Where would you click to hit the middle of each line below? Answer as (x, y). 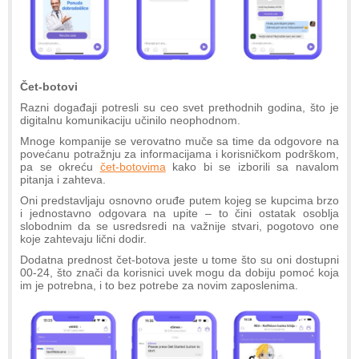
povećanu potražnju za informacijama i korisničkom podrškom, (179, 154)
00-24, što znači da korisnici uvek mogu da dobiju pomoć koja (179, 273)
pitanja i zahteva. (63, 180)
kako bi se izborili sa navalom (252, 167)
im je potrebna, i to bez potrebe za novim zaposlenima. (159, 286)
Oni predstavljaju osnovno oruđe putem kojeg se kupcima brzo (179, 201)
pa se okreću (60, 167)
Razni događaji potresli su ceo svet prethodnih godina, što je (179, 108)
